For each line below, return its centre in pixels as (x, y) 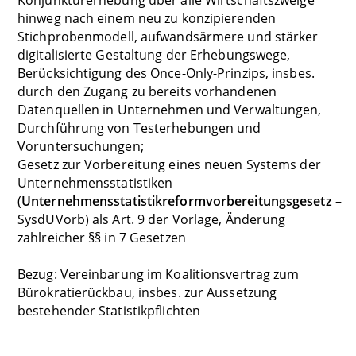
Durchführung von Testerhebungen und (139, 128)
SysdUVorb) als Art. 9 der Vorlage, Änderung (152, 219)
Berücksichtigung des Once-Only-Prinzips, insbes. (166, 73)
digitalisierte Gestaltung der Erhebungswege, (154, 54)
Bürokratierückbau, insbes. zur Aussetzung (147, 292)
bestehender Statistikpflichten (109, 310)
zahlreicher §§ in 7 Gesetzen (102, 237)
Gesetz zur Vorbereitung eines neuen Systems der (169, 164)
